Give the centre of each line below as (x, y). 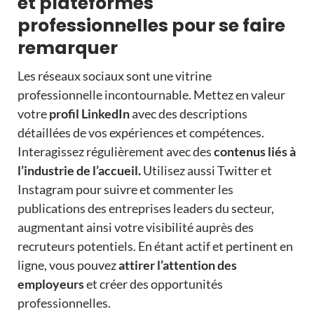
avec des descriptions (188, 114)
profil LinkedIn (89, 114)
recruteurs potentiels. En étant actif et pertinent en (155, 246)
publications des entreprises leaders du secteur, (145, 209)
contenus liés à (253, 152)
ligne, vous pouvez (67, 265)
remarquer (67, 48)
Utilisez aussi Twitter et (206, 171)
